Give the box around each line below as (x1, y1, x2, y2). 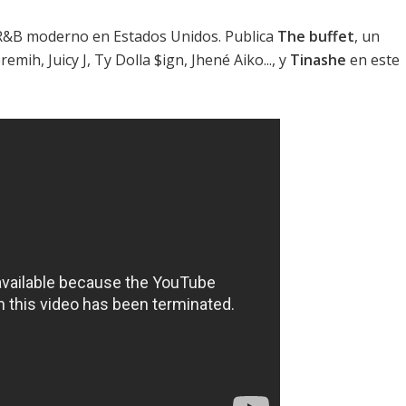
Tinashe (290, 50, 346, 71)
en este (346, 50, 400, 71)
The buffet (277, 26, 354, 47)
